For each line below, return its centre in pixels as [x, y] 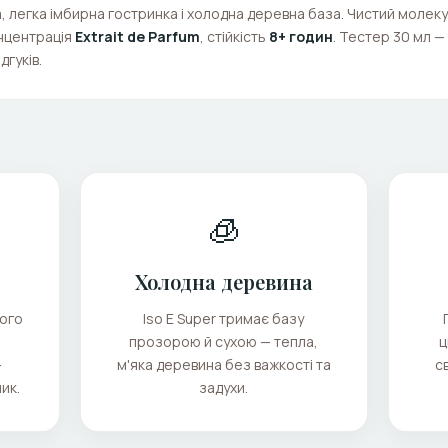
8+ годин [301, 36]
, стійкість [234, 36]
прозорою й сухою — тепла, [224, 341]
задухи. [224, 387]
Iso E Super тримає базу [224, 318]
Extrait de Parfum [137, 36]
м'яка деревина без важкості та [223, 364]
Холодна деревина [223, 281]
